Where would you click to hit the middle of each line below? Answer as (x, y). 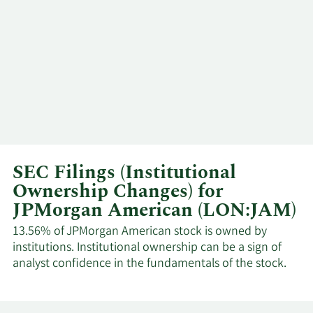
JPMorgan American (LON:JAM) (154, 211)
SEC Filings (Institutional (124, 173)
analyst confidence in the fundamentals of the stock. (150, 264)
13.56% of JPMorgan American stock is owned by (140, 232)
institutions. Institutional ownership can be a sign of (147, 248)
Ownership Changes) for (118, 192)
